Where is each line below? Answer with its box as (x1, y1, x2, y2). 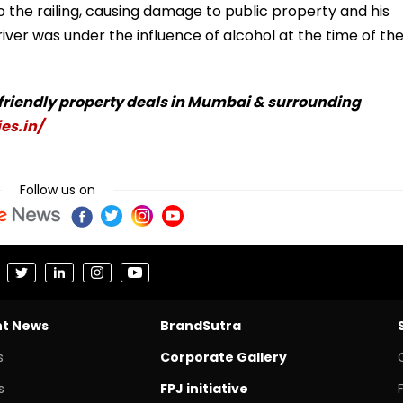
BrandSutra (159, 316, 241, 335)
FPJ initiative (159, 379, 248, 398)
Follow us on (20, 180, 95, 199)
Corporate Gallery (159, 347, 287, 366)
